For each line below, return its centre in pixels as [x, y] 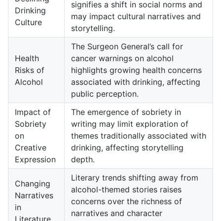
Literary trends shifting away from [135, 178]
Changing [33, 184]
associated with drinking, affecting [136, 82]
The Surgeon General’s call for [127, 47]
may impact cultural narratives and [136, 17]
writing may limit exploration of [130, 124]
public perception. [105, 94]
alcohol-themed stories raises [126, 190]
